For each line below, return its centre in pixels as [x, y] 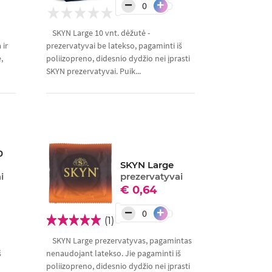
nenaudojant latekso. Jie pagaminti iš [113, 253]
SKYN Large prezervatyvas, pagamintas [122, 241]
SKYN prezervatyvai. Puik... [93, 71]
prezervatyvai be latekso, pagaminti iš [114, 46]
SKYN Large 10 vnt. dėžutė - [101, 33]
